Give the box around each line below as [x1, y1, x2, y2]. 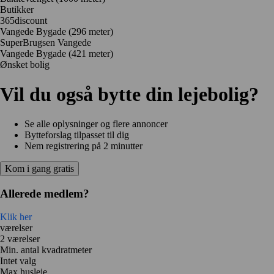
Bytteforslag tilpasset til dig [24, 129, 129, 140]
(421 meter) [68, 48, 113, 59]
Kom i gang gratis [5, 163, 74, 174]
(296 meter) [68, 26, 113, 37]
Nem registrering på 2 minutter [24, 140, 143, 151]
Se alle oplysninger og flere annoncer [24, 118, 168, 129]
